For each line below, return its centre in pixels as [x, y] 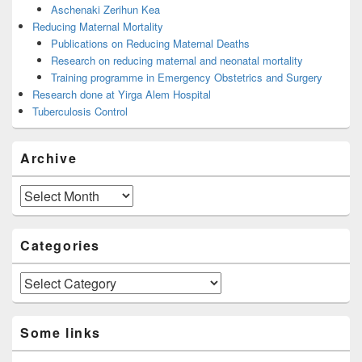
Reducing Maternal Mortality [98, 27]
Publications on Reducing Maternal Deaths [150, 44]
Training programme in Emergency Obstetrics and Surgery [186, 78]
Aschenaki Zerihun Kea [105, 10]
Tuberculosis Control [80, 112]
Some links [61, 333]
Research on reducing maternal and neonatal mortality [177, 61]
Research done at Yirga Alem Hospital [122, 95]
